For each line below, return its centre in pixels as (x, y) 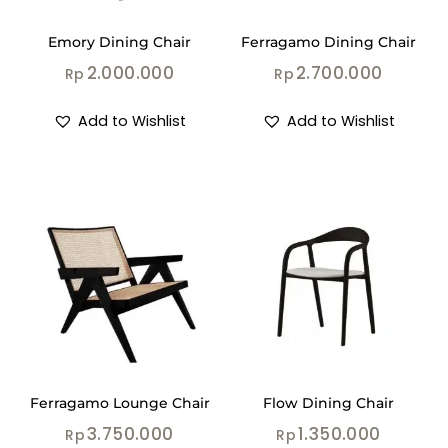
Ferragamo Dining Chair (328, 42)
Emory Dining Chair (119, 42)
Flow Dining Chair (328, 402)
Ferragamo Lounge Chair (119, 402)
